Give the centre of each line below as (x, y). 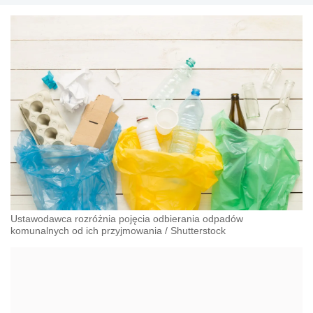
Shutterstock (198, 230)
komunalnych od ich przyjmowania (86, 230)
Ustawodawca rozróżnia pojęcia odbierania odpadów (127, 218)
